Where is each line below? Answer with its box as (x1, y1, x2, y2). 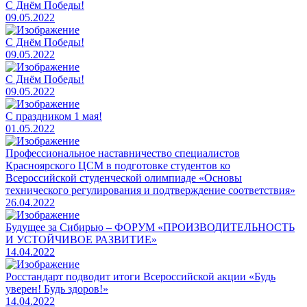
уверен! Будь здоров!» (5, 282, 108, 295)
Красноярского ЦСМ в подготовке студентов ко (5, 159, 230, 171)
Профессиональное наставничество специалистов (5, 147, 240, 159)
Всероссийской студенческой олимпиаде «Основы (5, 171, 242, 184)
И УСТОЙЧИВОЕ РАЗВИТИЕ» (5, 233, 157, 245)
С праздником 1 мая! (5, 110, 102, 122)
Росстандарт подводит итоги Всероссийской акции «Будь (5, 270, 275, 282)
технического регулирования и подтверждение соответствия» (5, 184, 295, 196)
